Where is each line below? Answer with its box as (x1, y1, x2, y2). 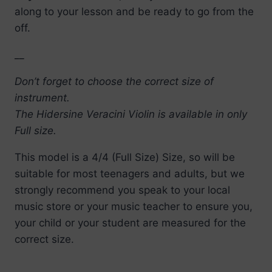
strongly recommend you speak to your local (15, 183, 230, 196)
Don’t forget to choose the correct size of (15, 75, 214, 87)
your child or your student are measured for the (15, 216, 246, 229)
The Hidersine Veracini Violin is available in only (15, 107, 247, 120)
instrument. (15, 91, 70, 104)
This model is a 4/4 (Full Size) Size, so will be (15, 151, 235, 163)
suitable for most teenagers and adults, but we (15, 167, 245, 180)
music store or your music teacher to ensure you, (15, 200, 253, 212)
